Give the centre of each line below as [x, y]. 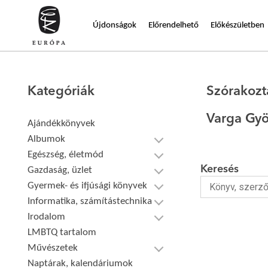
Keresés [219, 169]
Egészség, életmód [66, 155]
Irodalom [47, 217]
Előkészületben [237, 25]
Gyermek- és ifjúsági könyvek [88, 186]
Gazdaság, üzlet [60, 170]
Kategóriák [61, 92]
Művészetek [53, 248]
